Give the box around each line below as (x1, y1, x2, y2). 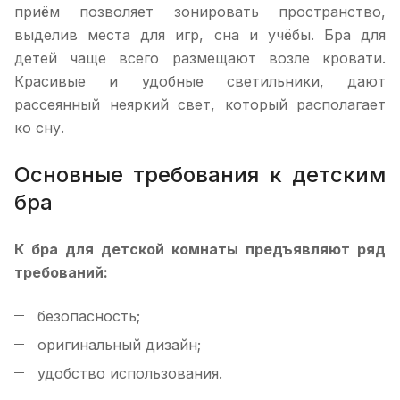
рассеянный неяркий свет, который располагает (14, 96, 386, 113)
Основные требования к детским (14, 162, 386, 187)
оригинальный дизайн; (37, 336, 201, 354)
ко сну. (14, 119, 64, 137)
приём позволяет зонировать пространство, (14, 3, 386, 21)
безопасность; (37, 307, 140, 325)
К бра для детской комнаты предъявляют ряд (14, 240, 386, 258)
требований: (14, 263, 108, 281)
